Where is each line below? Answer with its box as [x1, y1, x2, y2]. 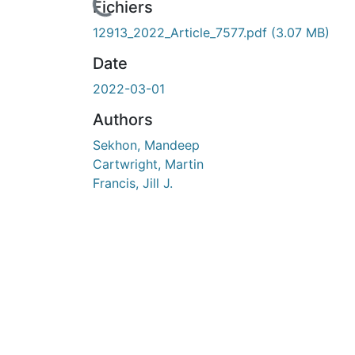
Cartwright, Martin [93, 155, 204, 172]
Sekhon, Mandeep [93, 136, 200, 153]
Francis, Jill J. [93, 174, 173, 191]
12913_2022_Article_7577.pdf [93, 24, 271, 40]
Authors [93, 109, 153, 129]
